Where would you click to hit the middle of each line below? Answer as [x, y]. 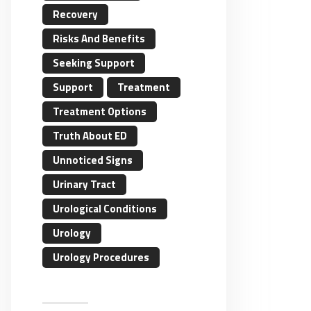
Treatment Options [100, 112]
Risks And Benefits [99, 39]
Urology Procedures [101, 258]
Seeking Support [94, 63]
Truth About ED [90, 136]
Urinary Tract [84, 185]
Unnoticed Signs [93, 160]
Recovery [75, 15]
